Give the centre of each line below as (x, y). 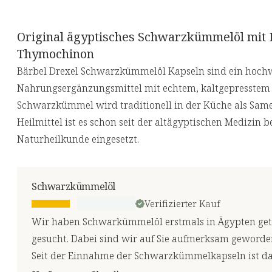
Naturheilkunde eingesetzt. (78, 139)
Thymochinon (56, 54)
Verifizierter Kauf (182, 204)
